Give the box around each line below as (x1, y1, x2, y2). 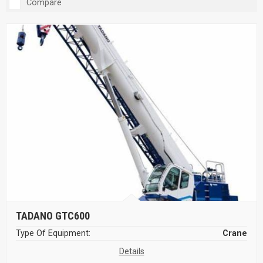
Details (119, 246, 144, 257)
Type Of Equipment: (16, 228, 90, 238)
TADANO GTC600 (16, 209, 90, 222)
